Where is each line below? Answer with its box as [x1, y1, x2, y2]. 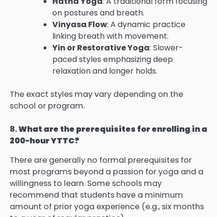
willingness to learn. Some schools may [10, 177, 162, 189]
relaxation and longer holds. [52, 65, 157, 77]
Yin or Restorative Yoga [52, 42, 150, 53]
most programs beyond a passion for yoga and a [10, 166, 203, 177]
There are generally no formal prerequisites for [10, 154, 192, 166]
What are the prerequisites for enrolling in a [18, 123, 207, 135]
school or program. [10, 100, 85, 111]
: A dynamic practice [107, 18, 186, 30]
